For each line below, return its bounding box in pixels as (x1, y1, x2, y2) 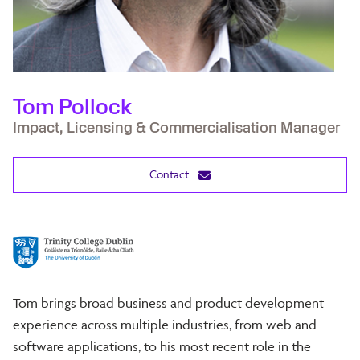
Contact (149, 166, 192, 181)
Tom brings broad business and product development (13, 294, 324, 311)
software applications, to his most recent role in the (13, 337, 311, 354)
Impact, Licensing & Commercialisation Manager (13, 118, 340, 137)
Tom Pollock (13, 94, 132, 120)
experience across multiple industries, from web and (13, 316, 317, 333)
